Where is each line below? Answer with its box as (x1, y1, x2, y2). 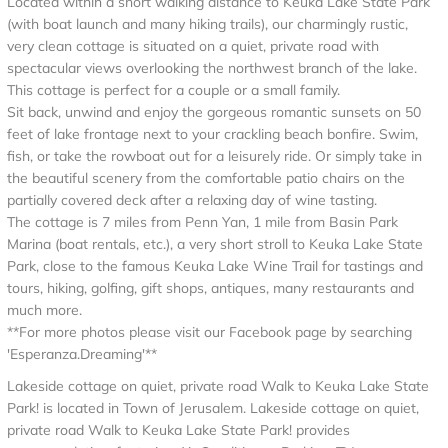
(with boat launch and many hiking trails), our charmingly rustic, (7, 15, 408, 33)
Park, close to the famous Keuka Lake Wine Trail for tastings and (7, 257, 423, 275)
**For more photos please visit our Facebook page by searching (7, 323, 412, 341)
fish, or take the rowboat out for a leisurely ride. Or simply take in (7, 147, 422, 165)
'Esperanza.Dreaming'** (7, 345, 157, 363)
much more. (7, 301, 82, 319)
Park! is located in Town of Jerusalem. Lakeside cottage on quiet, (7, 399, 419, 417)
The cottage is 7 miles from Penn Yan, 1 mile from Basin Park (7, 213, 398, 231)
